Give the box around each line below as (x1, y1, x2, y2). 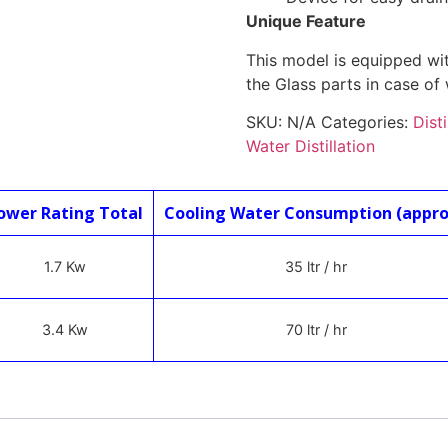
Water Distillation (245, 136, 375, 157)
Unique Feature (245, 11, 366, 32)
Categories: (320, 112, 413, 133)
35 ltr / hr (285, 258, 348, 276)
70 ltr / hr (285, 321, 347, 339)
